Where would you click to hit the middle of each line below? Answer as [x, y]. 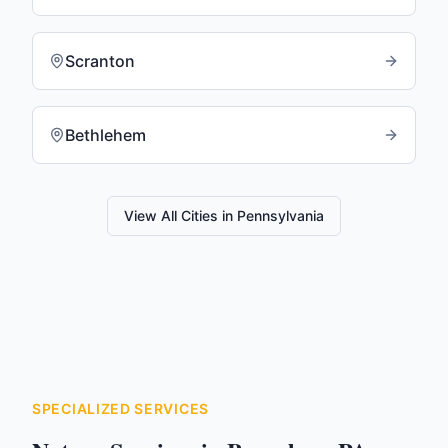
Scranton [100, 61]
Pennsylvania [280, 215]
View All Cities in [180, 215]
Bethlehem [105, 135]
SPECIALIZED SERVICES [120, 408]
